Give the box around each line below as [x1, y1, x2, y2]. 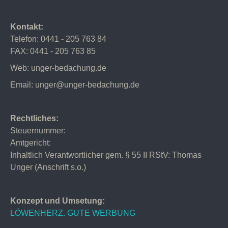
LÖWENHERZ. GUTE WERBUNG [10, 209, 135, 217]
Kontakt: [10, 22, 43, 31]
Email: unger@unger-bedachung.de [10, 80, 139, 89]
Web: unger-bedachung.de [10, 64, 106, 72]
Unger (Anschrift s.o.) [10, 163, 86, 172]
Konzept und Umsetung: [10, 196, 105, 205]
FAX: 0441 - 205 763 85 [10, 47, 96, 55]
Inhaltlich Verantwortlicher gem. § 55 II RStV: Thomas [10, 151, 202, 159]
